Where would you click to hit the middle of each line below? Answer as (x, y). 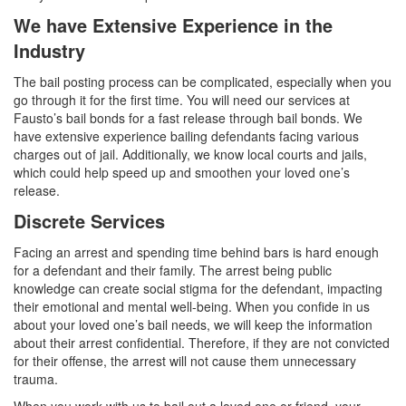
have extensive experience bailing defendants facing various (186, 136)
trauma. (36, 379)
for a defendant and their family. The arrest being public (173, 271)
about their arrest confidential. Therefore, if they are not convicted (202, 343)
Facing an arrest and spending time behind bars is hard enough (196, 252)
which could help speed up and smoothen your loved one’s (182, 173)
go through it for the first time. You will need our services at (182, 100)
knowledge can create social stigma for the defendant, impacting (198, 289)
